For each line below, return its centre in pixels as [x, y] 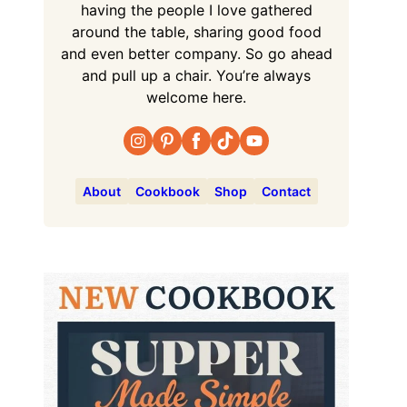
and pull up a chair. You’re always [196, 75]
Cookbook [167, 191]
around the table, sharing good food [196, 32]
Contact [286, 191]
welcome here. [196, 97]
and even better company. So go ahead [196, 54]
